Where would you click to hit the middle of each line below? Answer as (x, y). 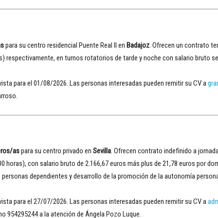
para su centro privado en (56, 151)
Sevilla (102, 151)
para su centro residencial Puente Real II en (65, 45)
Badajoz (138, 45)
